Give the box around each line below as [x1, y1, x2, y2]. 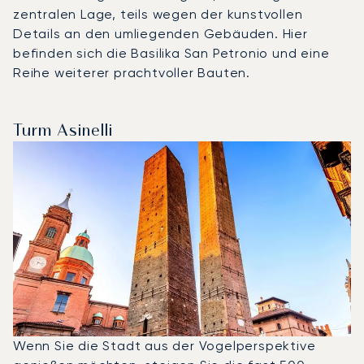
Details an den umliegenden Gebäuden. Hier [13, 25, 308, 41]
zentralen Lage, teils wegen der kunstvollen [13, 6, 303, 22]
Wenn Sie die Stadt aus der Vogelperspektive [13, 337, 316, 353]
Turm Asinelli [13, 123, 113, 140]
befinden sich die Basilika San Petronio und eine [13, 45, 330, 61]
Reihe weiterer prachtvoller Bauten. [13, 64, 250, 80]
